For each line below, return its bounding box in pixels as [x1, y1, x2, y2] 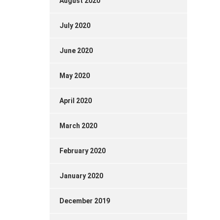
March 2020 [59, 122, 97, 130]
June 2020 [59, 47, 93, 55]
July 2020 [59, 22, 90, 29]
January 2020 [59, 172, 103, 180]
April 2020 [59, 97, 92, 105]
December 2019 [59, 197, 110, 205]
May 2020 [59, 72, 90, 80]
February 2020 [59, 147, 106, 155]
